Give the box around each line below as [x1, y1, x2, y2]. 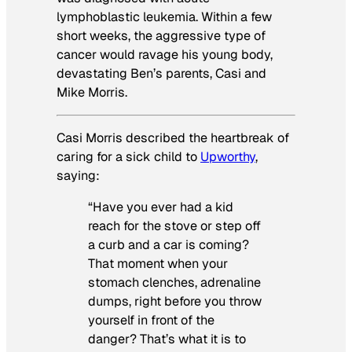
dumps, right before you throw [88, 293, 262, 310]
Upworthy [200, 148, 255, 166]
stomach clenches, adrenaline [88, 274, 261, 291]
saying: [57, 167, 100, 185]
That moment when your [88, 255, 228, 273]
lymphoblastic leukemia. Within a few [57, 8, 272, 25]
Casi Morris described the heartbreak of [57, 130, 289, 147]
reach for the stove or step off [88, 218, 261, 235]
